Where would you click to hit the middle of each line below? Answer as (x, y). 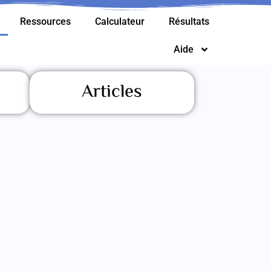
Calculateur (120, 21)
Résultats (189, 21)
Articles (112, 92)
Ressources (46, 21)
